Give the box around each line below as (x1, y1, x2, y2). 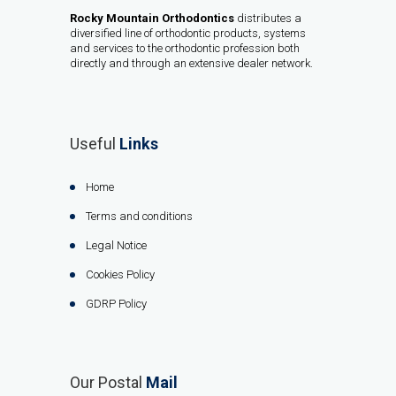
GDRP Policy (86, 297, 147, 310)
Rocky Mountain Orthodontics (70, 11, 237, 25)
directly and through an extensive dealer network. (70, 57, 313, 70)
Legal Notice (86, 239, 147, 252)
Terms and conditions (86, 209, 193, 223)
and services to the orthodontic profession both (70, 42, 300, 55)
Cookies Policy (86, 268, 155, 281)
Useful (70, 134, 119, 153)
